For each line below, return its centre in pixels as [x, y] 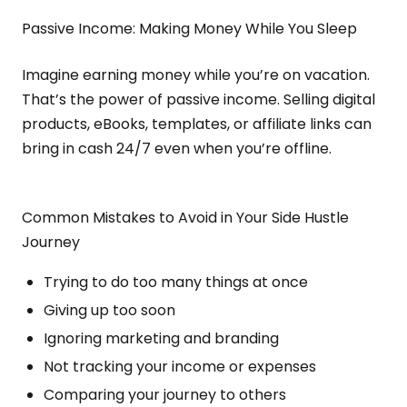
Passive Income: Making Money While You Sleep [189, 29]
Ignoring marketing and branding [161, 338]
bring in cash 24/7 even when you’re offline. [177, 149]
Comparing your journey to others [165, 395]
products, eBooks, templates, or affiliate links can [197, 124]
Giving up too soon [109, 310]
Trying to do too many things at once [176, 282]
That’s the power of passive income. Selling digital [199, 99]
